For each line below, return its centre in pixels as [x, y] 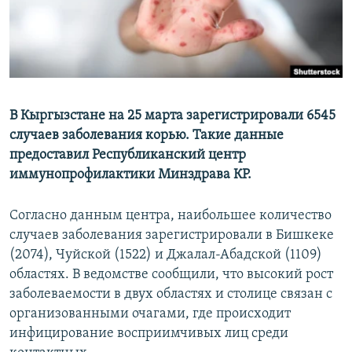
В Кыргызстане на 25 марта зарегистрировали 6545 [172, 116]
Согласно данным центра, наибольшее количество [170, 216]
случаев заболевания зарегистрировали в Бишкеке [172, 236]
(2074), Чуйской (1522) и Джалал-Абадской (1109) [166, 255]
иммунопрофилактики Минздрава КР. [130, 175]
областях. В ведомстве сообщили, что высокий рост [171, 275]
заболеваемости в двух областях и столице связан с [171, 295]
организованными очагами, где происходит [150, 314]
